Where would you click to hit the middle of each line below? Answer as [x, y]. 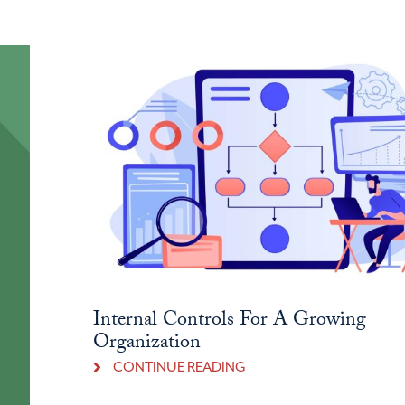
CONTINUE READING [179, 367]
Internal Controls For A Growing [230, 321]
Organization [147, 344]
